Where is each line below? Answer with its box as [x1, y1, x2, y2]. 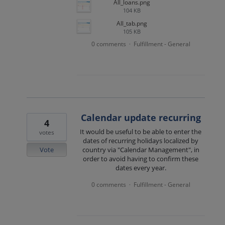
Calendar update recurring [80, 111, 201, 124]
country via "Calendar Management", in [82, 145, 199, 154]
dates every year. [115, 163, 166, 172]
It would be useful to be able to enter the [80, 127, 202, 136]
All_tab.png [116, 19, 147, 28]
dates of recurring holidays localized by [83, 136, 199, 145]
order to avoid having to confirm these [83, 154, 199, 163]
